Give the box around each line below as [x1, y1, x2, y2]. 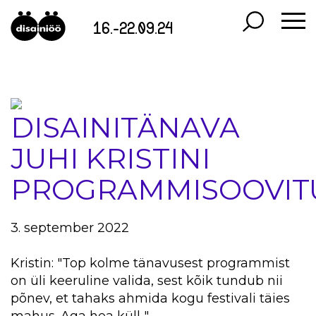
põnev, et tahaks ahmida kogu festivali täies [11, 290, 290, 306]
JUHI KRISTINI [11, 141, 210, 176]
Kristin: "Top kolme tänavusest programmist [11, 255, 290, 271]
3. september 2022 [11, 219, 129, 236]
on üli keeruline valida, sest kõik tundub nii [11, 272, 283, 288]
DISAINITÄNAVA [11, 110, 240, 145]
